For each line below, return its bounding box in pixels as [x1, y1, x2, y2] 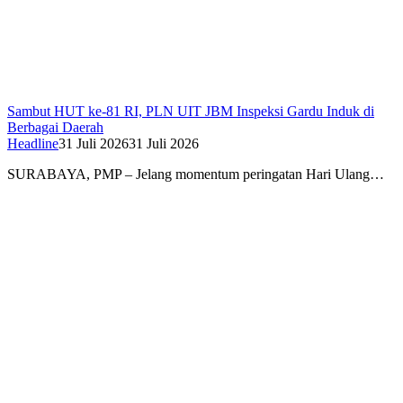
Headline [7, 136, 58, 152]
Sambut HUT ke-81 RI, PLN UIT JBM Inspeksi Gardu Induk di [7, 103, 374, 120]
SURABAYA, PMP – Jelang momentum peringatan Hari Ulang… [7, 166, 384, 183]
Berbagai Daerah [7, 120, 103, 136]
